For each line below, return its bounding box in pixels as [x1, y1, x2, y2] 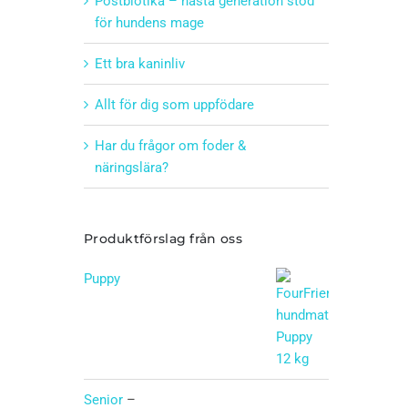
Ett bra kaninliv [94, 55, 185, 72]
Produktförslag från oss [83, 229, 242, 247]
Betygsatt [83, 308, 141, 325]
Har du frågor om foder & [94, 137, 246, 154]
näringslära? [94, 158, 168, 176]
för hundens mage [94, 14, 204, 31]
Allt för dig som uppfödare [94, 96, 254, 113]
